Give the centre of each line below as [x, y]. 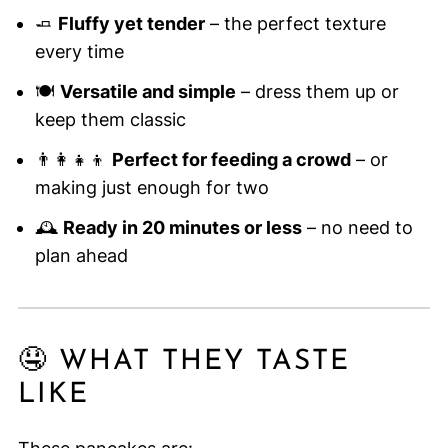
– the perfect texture [295, 24]
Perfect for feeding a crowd [231, 160]
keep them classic [110, 120]
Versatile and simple [147, 92]
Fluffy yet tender [131, 24]
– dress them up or [317, 92]
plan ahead [81, 256]
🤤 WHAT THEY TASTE [183, 362]
